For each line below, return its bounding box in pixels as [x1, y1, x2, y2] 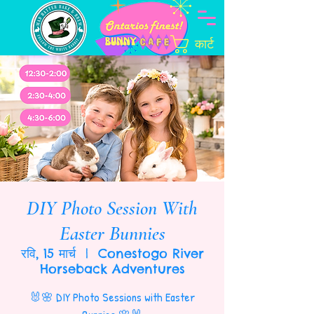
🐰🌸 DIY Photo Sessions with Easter [29, 289, 196, 305]
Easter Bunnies [59, 221, 165, 245]
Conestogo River [97, 245, 204, 261]
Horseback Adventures [39, 261, 185, 277]
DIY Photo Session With [27, 196, 198, 220]
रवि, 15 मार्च [20, 245, 76, 261]
